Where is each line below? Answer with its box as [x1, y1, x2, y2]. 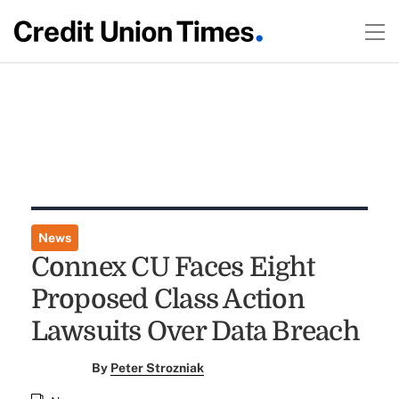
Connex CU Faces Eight [30, 252, 314, 282]
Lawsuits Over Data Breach [30, 316, 359, 346]
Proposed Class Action [30, 284, 305, 314]
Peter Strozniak [110, 361, 205, 375]
